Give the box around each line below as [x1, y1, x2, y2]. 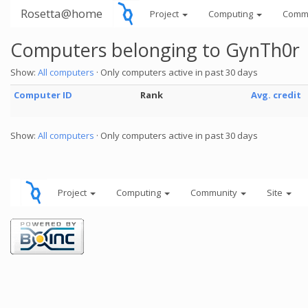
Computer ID [14, 89, 72, 101]
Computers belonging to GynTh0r [10, 37, 300, 63]
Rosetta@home [21, 5, 102, 21]
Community [190, 186, 239, 199]
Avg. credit [251, 89, 301, 101]
